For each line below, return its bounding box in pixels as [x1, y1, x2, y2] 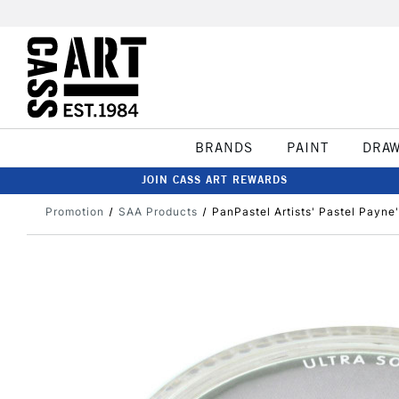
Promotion [45, 205, 104, 218]
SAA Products [118, 205, 198, 218]
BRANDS [194, 139, 253, 156]
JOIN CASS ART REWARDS [142, 173, 288, 186]
